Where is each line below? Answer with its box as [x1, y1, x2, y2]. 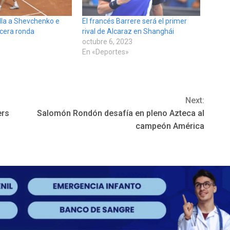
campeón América [136, 121, 204, 131]
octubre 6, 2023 [82, 37, 132, 46]
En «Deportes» [82, 48, 129, 56]
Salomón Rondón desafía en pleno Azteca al [37, 108, 204, 119]
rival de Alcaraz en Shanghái [82, 27, 174, 36]
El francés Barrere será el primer [82, 17, 187, 26]
